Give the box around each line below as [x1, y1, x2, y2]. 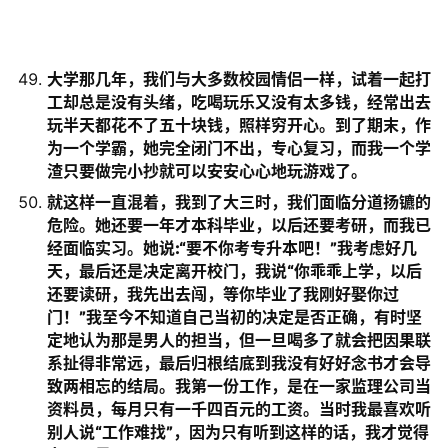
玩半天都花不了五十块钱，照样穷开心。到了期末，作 [47, 115, 431, 135]
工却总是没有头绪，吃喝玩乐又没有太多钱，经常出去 [47, 92, 431, 112]
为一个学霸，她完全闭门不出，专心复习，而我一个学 [47, 138, 431, 158]
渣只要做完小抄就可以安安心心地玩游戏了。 [47, 161, 367, 181]
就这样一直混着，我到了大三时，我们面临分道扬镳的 [47, 192, 431, 212]
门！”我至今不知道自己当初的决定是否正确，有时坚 [47, 307, 422, 327]
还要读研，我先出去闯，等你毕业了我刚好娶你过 [47, 284, 399, 304]
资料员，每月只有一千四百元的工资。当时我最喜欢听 [47, 399, 431, 419]
